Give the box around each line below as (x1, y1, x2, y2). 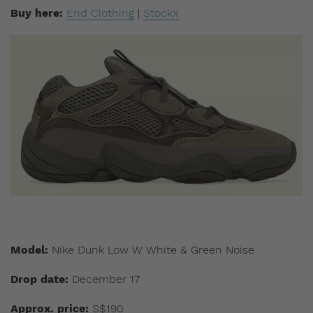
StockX (143, 6, 179, 20)
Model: (10, 242, 48, 256)
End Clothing (66, 6, 134, 20)
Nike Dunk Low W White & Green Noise (48, 242, 254, 256)
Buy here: (10, 6, 63, 20)
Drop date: (10, 272, 68, 286)
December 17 (68, 272, 140, 286)
